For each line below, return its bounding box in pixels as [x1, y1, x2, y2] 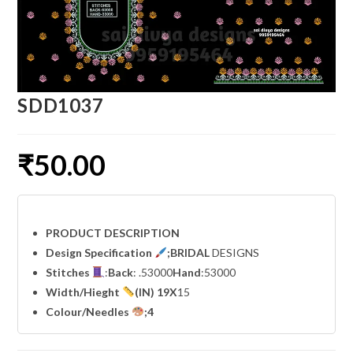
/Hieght [80, 284, 123, 299]
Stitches [46, 265, 93, 279]
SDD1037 [17, 93, 104, 117]
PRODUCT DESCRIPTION [46, 225, 180, 240]
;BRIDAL [167, 245, 213, 259]
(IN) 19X [135, 284, 178, 299]
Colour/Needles [46, 304, 132, 318]
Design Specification [46, 245, 155, 259]
